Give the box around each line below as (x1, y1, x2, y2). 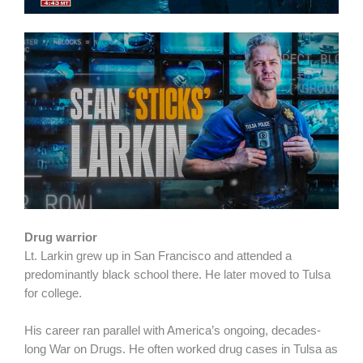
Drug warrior (24, 230, 100, 244)
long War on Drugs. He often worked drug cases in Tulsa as (24, 343, 338, 357)
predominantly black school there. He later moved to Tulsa (24, 267, 331, 281)
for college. (24, 286, 82, 300)
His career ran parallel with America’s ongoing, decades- (24, 324, 321, 338)
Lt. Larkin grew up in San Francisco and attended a (24, 249, 292, 263)
